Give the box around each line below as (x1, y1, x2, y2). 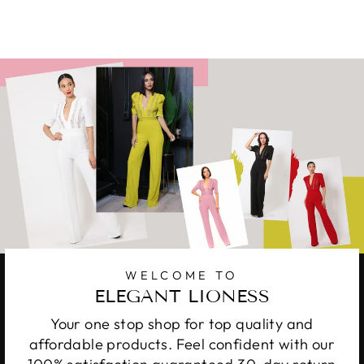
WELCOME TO (125, 266, 239, 283)
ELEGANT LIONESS (94, 284, 270, 307)
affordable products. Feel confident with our (28, 334, 336, 353)
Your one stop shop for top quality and (50, 314, 314, 333)
